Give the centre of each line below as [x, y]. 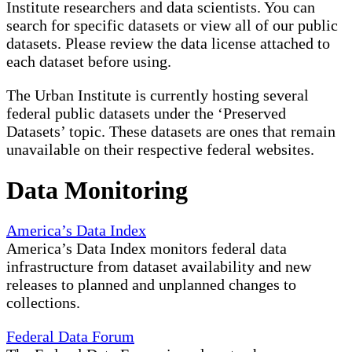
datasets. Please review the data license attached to [168, 44]
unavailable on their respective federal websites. [160, 150]
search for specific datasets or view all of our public [172, 26]
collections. [43, 303]
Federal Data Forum [70, 337]
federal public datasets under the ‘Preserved [146, 114]
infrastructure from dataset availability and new [159, 267]
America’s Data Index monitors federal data [147, 249]
